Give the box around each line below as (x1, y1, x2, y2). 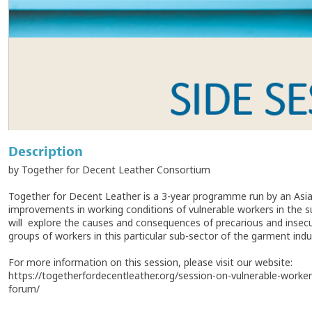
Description (8, 143, 83, 161)
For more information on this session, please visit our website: (8, 255, 292, 269)
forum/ (8, 281, 40, 295)
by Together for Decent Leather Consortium (8, 162, 210, 176)
